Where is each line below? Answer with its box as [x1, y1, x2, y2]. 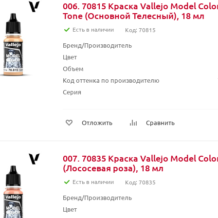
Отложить [82, 118, 112, 127]
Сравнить [146, 118, 175, 127]
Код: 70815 [125, 26, 156, 34]
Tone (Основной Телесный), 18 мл [63, 10, 204, 21]
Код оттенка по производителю [63, 76, 160, 84]
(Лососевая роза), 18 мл [63, 162, 163, 173]
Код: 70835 [125, 178, 156, 186]
